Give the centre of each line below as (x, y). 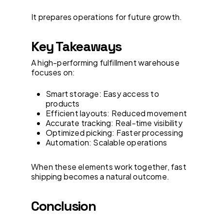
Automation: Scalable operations (107, 142)
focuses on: (53, 72)
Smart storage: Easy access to (102, 93)
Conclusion (64, 206)
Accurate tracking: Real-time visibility (114, 123)
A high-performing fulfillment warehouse (105, 62)
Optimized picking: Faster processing (115, 132)
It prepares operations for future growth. (107, 17)
